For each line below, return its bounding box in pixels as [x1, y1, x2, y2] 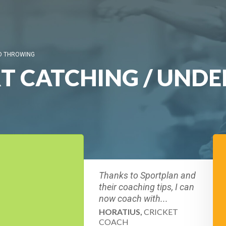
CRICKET [142, 207, 178, 216]
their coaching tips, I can [99, 182, 194, 192]
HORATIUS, [99, 207, 142, 216]
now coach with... [99, 193, 168, 204]
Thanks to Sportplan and [99, 170, 196, 181]
